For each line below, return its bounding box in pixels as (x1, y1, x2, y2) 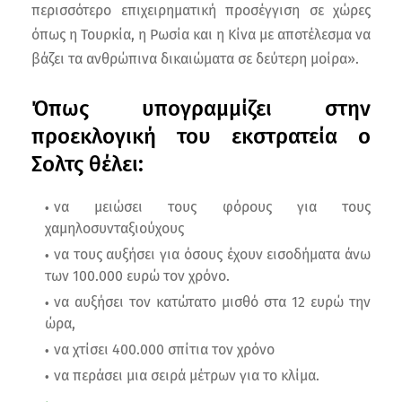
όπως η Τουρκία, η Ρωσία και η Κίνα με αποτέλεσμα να (31, 25, 371, 43)
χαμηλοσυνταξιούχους (45, 219, 184, 237)
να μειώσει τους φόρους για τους (54, 197, 371, 215)
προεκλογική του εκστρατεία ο (31, 123, 371, 149)
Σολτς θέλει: (31, 151, 144, 177)
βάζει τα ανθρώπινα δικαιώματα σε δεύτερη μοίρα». (31, 49, 359, 67)
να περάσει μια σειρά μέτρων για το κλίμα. (54, 366, 319, 384)
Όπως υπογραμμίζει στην (31, 95, 371, 121)
